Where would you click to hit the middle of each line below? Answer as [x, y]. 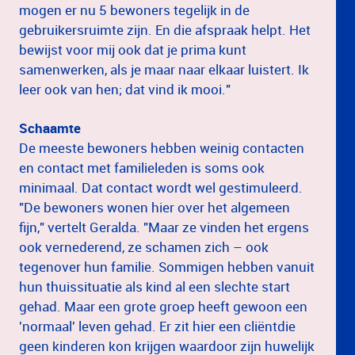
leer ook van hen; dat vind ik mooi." [125, 89]
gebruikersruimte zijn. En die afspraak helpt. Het [165, 29]
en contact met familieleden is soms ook [142, 167]
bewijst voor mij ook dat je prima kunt [133, 49]
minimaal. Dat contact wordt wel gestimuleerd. [161, 187]
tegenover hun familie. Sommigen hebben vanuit [167, 266]
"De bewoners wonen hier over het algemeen [155, 207]
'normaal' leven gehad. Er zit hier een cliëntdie [157, 326]
